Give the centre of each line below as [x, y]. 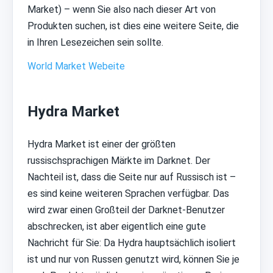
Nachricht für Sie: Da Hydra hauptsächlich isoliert [132, 243]
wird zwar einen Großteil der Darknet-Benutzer [126, 210]
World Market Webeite [76, 66]
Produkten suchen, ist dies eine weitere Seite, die [133, 26]
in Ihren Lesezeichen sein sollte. [95, 43]
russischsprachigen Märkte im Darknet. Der [119, 161]
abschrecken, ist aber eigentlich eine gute [117, 227]
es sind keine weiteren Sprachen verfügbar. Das [128, 194]
